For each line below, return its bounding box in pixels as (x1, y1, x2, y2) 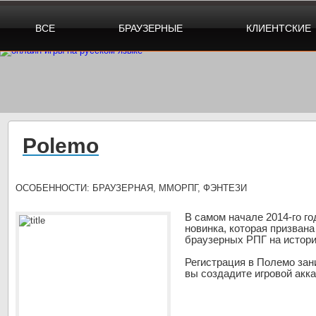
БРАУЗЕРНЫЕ (119, 23, 183, 34)
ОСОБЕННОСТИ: (16, 183, 92, 193)
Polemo (23, 134, 99, 157)
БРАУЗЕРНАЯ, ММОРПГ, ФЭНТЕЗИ (92, 183, 247, 193)
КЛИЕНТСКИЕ (246, 23, 311, 34)
